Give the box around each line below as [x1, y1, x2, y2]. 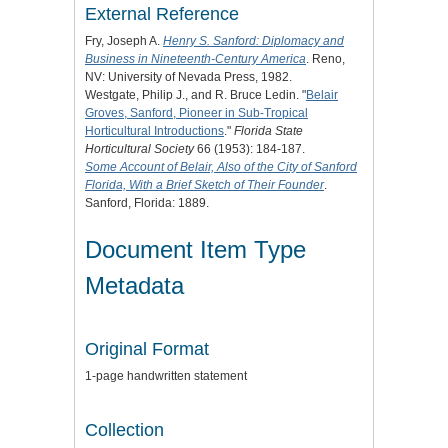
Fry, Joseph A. [85, 34, 163, 49]
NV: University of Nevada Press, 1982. [85, 70, 292, 85]
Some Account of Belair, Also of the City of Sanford [85, 160, 357, 175]
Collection [85, 420, 164, 441]
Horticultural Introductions [85, 124, 224, 139]
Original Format [85, 339, 209, 360]
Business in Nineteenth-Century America [85, 52, 306, 67]
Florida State [234, 124, 303, 139]
